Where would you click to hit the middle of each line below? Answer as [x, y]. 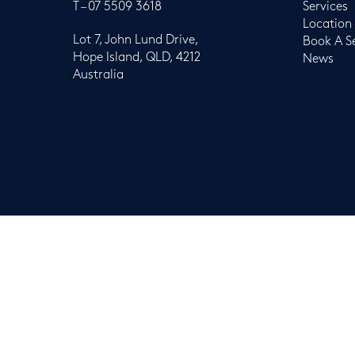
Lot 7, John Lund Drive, [136, 40]
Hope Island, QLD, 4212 [137, 57]
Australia [98, 74]
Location [327, 24]
